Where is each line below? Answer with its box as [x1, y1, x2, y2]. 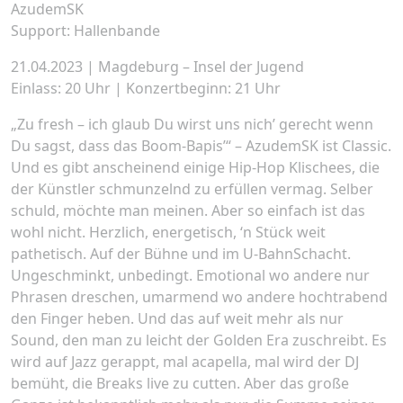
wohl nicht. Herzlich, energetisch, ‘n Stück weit [11, 221, 326, 242]
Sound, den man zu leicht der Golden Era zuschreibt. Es [11, 329, 387, 350]
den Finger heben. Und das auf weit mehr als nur [11, 308, 344, 328]
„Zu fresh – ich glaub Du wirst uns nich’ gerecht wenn [11, 113, 373, 134]
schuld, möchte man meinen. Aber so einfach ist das [11, 200, 365, 220]
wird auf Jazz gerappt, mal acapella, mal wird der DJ [11, 351, 359, 372]
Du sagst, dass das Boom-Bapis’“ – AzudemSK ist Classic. [11, 135, 391, 156]
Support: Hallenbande [11, 20, 160, 40]
